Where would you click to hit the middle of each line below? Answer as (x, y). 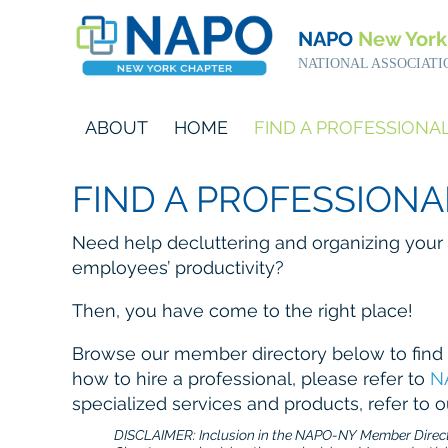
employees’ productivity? (178, 267)
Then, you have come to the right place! (242, 310)
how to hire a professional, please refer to (251, 378)
